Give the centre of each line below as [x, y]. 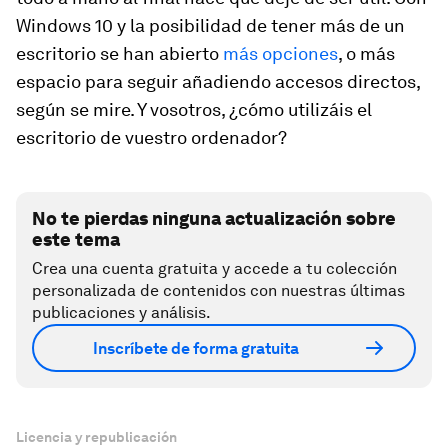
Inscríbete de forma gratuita [196, 348]
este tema [76, 239]
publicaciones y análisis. [121, 312]
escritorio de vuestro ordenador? [151, 137]
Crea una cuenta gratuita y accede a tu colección [214, 268]
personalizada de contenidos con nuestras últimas [218, 290]
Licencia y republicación [96, 437]
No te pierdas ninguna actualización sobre [214, 218]
